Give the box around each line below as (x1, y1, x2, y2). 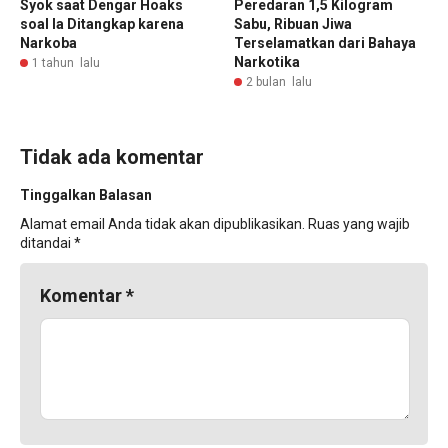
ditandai (20, 235, 74, 252)
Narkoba (20, 35, 77, 52)
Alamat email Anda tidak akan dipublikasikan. (20, 216, 305, 233)
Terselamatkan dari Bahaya (234, 35, 416, 52)
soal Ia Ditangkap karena (20, 16, 184, 33)
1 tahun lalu (32, 56, 100, 71)
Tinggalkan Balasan (20, 187, 152, 204)
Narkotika (234, 54, 300, 71)
